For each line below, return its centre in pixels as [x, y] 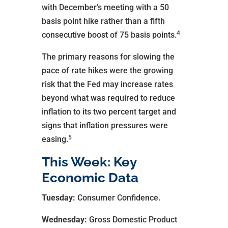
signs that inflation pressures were [105, 125]
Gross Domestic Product [133, 220]
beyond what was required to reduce [108, 98]
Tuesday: [59, 198]
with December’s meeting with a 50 [105, 7]
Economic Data [90, 178]
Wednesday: [65, 220]
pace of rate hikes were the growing [107, 70]
